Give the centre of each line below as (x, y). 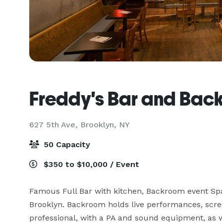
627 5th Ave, (55, 125)
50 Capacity (66, 144)
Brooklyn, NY (105, 125)
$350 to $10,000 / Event (90, 164)
